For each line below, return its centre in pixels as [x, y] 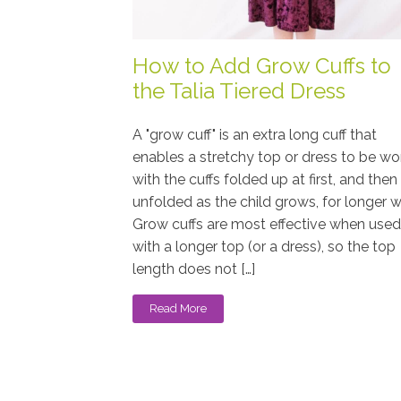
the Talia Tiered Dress [239, 90]
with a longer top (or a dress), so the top [264, 247]
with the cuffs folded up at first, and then [265, 180]
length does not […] [194, 269]
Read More [179, 308]
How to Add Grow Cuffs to [262, 65]
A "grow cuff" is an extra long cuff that [255, 135]
